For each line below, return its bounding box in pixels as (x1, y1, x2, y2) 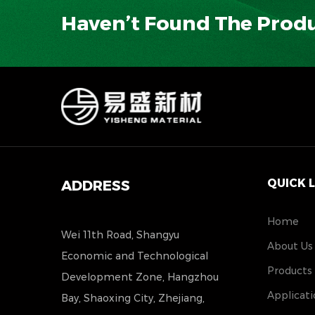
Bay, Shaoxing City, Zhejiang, (61, 292, 205, 305)
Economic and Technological (61, 250, 208, 263)
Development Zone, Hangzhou (61, 271, 219, 284)
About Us (266, 240, 313, 253)
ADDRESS (61, 177, 130, 195)
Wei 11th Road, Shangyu (61, 229, 179, 242)
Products (266, 264, 312, 278)
